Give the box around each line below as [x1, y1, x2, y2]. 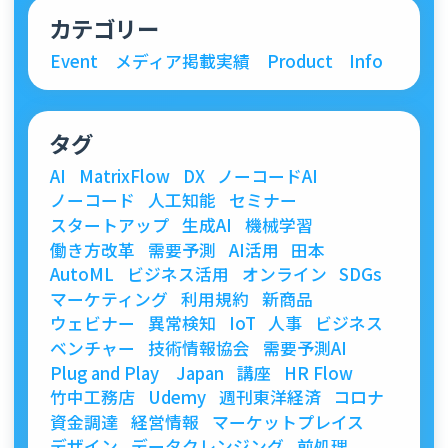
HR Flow [283, 360, 353, 385]
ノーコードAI [217, 163, 319, 188]
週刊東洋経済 [218, 385, 321, 410]
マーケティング [50, 286, 169, 311]
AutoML [50, 262, 115, 287]
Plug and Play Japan [50, 360, 225, 385]
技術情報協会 [147, 336, 250, 361]
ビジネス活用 [126, 262, 229, 287]
